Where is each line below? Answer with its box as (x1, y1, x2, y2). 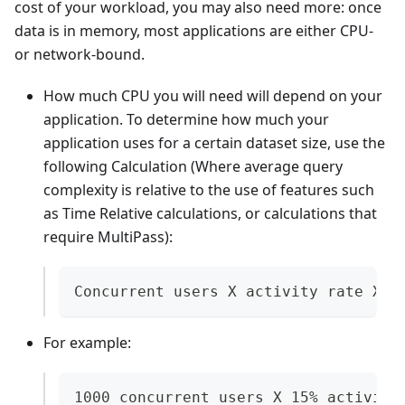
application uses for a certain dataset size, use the (43, 132, 385, 153)
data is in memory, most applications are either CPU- (14, 20, 373, 41)
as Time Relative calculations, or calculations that (43, 202, 377, 223)
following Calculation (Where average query (43, 155, 343, 176)
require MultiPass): (43, 226, 173, 247)
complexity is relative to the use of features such (43, 179, 374, 200)
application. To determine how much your (43, 108, 329, 129)
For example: (43, 332, 131, 353)
